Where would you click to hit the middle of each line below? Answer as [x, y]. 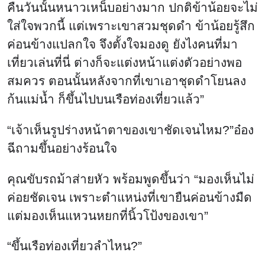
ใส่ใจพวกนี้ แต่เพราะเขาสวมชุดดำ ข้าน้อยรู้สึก [131, 26]
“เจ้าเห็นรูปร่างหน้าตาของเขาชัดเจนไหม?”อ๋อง [130, 130]
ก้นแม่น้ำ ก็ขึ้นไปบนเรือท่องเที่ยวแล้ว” [106, 99]
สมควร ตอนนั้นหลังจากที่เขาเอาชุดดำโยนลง [127, 81]
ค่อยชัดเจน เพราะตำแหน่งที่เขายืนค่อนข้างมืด [130, 197]
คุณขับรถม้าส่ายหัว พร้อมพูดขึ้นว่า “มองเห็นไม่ [131, 179]
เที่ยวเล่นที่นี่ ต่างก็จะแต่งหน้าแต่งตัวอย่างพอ [125, 62]
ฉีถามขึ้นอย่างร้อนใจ [62, 148]
